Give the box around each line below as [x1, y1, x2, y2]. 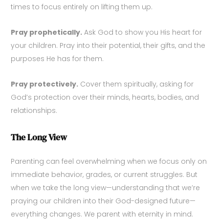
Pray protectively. [11, 79, 79, 89]
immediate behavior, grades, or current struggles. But [11, 170, 198, 180]
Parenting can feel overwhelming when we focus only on [11, 156, 207, 167]
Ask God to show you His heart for [82, 27, 202, 38]
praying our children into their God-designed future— [11, 196, 196, 206]
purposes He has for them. [11, 54, 104, 64]
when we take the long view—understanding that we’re [11, 183, 200, 193]
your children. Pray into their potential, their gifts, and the [11, 41, 206, 51]
